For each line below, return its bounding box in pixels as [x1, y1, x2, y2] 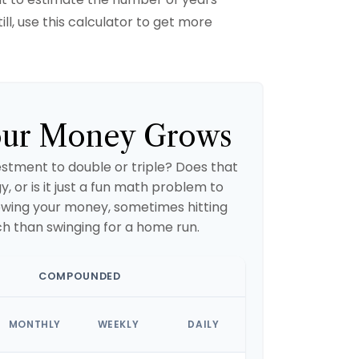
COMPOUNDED [38, 269, 121, 283]
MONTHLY [8, 317, 61, 331]
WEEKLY [97, 317, 139, 331]
